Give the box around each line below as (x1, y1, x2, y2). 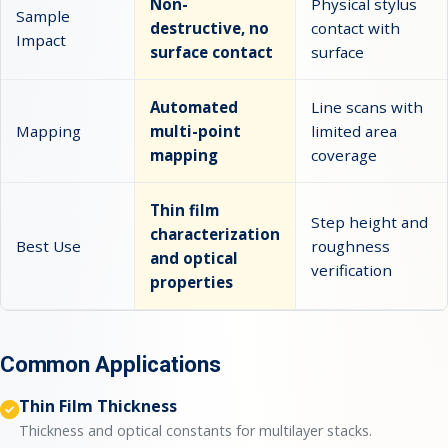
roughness (311, 235, 390, 256)
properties (150, 271, 233, 292)
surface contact (150, 41, 273, 62)
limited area (311, 120, 397, 141)
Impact (16, 29, 66, 50)
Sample (16, 5, 70, 26)
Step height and (311, 211, 428, 232)
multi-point (150, 120, 241, 141)
